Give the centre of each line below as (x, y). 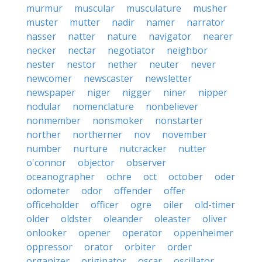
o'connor (46, 163)
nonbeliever (172, 106)
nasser (41, 36)
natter (82, 36)
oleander (123, 219)
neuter (164, 64)
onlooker (46, 233)
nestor (81, 64)
